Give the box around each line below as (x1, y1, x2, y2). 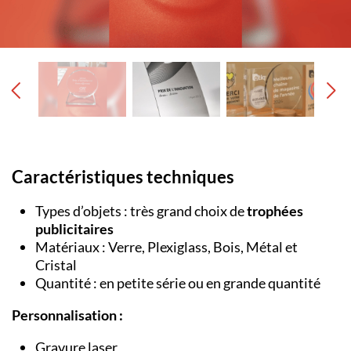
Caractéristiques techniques (12, 166, 234, 187)
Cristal (35, 256, 77, 274)
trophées (247, 202, 303, 220)
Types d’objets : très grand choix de (35, 202, 247, 220)
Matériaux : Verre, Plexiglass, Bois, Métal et (35, 238, 298, 256)
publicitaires (35, 220, 114, 238)
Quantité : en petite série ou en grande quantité (35, 274, 320, 292)
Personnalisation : (12, 306, 123, 324)
